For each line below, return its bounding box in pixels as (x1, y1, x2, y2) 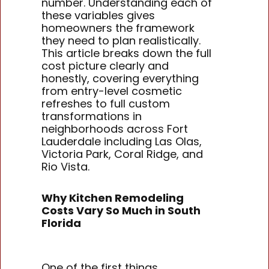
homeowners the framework (41, 20, 195, 35)
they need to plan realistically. (41, 32, 201, 48)
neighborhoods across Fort (41, 121, 189, 136)
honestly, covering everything (41, 70, 199, 86)
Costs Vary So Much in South (41, 203, 201, 219)
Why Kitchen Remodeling (41, 190, 184, 206)
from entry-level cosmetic (41, 83, 183, 98)
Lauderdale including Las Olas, (41, 133, 202, 149)
